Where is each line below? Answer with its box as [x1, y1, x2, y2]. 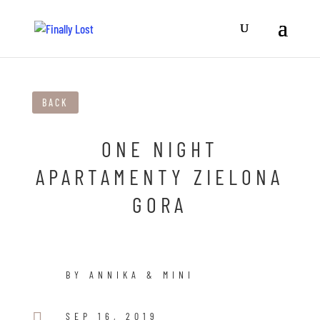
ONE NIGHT [101, 136, 219, 162]
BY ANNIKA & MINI [65, 269, 194, 281]
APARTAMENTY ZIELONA [36, 164, 284, 190]
